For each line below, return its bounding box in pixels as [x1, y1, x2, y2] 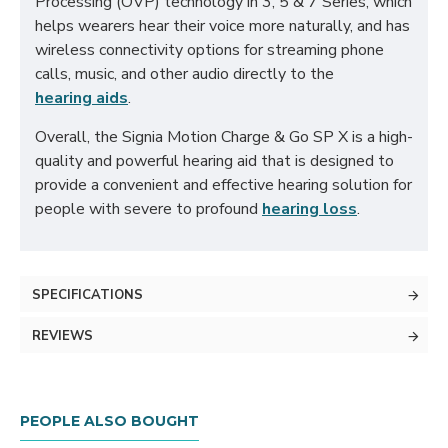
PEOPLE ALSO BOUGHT [20, 411, 199, 430]
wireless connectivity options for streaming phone [35, 39, 384, 61]
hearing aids [35, 87, 128, 109]
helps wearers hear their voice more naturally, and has [35, 15, 410, 37]
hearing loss [262, 198, 357, 220]
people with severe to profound [35, 198, 262, 220]
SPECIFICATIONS [32, 286, 143, 304]
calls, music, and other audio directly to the [35, 63, 334, 85]
